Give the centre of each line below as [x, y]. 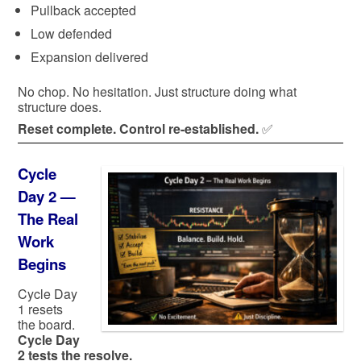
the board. [46, 324]
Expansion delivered [89, 56]
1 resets [40, 309]
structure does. [60, 106]
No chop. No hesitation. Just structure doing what [157, 91]
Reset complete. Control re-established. [138, 128]
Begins [42, 263]
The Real [48, 218]
